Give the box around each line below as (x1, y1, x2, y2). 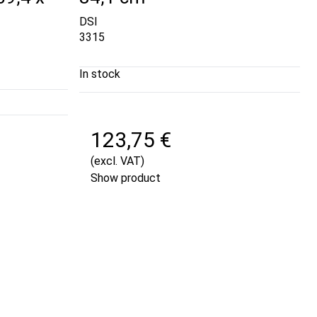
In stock (79, 67, 120, 81)
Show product (91, 171, 161, 185)
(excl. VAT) (91, 154, 144, 168)
